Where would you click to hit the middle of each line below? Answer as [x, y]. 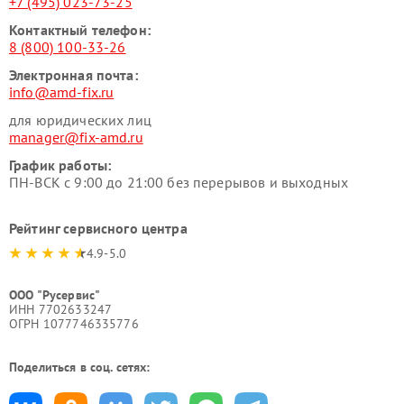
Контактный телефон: [80, 29]
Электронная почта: [73, 74]
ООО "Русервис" [55, 294]
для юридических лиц [80, 119]
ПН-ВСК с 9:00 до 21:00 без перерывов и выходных [179, 182]
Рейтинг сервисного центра [98, 228]
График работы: [60, 165]
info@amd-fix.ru [62, 92]
